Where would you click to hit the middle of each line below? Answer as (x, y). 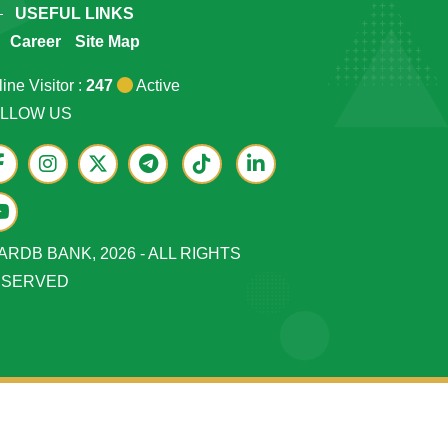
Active (156, 85)
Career (35, 41)
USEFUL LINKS (74, 13)
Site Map (107, 41)
